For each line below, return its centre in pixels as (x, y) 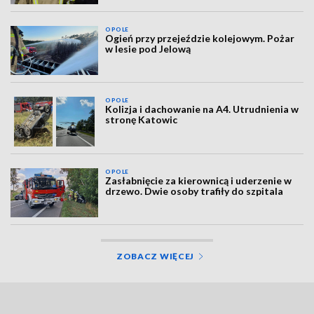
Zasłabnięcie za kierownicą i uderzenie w (199, 180)
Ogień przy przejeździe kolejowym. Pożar (200, 38)
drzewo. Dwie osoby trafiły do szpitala (194, 191)
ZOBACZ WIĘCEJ (155, 257)
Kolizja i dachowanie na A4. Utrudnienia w (202, 109)
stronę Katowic (142, 120)
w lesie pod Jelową (148, 48)
